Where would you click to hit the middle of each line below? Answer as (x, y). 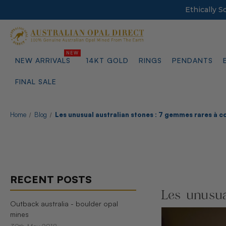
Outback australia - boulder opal (64, 203)
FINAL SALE (36, 81)
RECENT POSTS (51, 179)
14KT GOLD (107, 60)
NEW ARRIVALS (44, 60)
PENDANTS (192, 60)
